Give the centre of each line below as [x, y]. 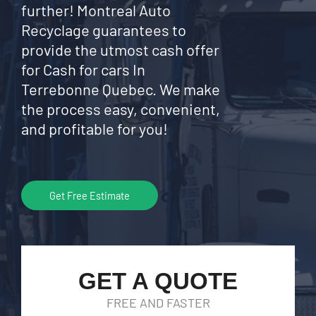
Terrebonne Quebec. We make [121, 89]
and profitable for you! [95, 128]
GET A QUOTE [158, 281]
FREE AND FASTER [158, 303]
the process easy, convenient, [121, 109]
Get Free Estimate [90, 195]
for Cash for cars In [83, 69]
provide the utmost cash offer [120, 49]
